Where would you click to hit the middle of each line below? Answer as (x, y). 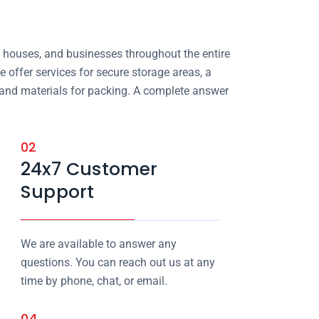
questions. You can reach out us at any (117, 262)
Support (57, 192)
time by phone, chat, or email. (94, 281)
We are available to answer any (98, 244)
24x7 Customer (89, 169)
